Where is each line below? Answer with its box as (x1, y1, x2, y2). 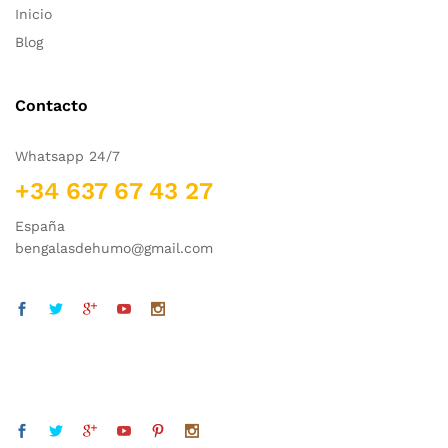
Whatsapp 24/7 (15, 148, 120, 165)
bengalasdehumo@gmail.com (15, 240, 213, 257)
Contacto (15, 96, 88, 116)
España (15, 218, 65, 235)
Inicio (15, 6, 52, 23)
